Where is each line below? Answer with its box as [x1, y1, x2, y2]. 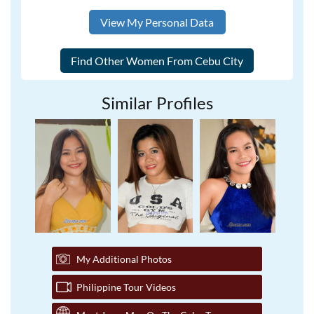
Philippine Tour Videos [76, 280, 176, 293]
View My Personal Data [100, 15, 214, 29]
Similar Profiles [101, 93, 213, 113]
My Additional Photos [76, 252, 172, 265]
